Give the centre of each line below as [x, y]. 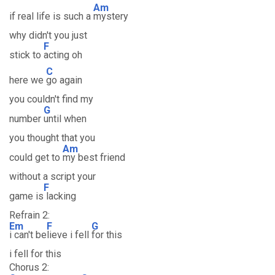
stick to [26, 55]
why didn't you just [48, 35]
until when [65, 119]
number [26, 119]
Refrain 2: [29, 215]
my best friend [94, 157]
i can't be [28, 235]
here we [28, 80]
